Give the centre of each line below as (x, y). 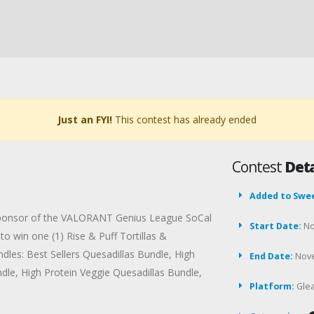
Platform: (272, 286)
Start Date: (275, 226)
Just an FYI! (85, 120)
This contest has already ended (184, 120)
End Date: (271, 256)
